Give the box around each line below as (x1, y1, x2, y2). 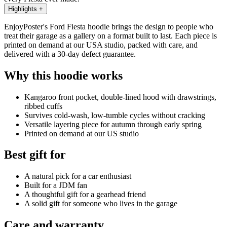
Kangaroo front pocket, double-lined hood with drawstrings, (24, 92, 216, 101)
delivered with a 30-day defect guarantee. (4, 49, 136, 58)
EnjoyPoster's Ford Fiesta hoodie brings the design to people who (4, 22, 213, 31)
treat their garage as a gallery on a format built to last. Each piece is (4, 31, 217, 40)
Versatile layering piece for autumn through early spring (24, 120, 202, 129)
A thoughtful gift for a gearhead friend (24, 190, 146, 199)
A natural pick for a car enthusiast (24, 172, 131, 181)
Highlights (8, 5, 37, 13)
